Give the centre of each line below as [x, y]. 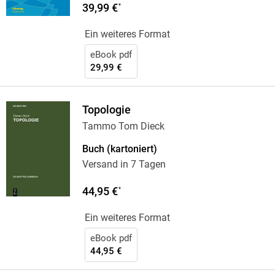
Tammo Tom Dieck [123, 126]
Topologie [106, 110]
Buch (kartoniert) [119, 149]
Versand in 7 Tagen [124, 165]
